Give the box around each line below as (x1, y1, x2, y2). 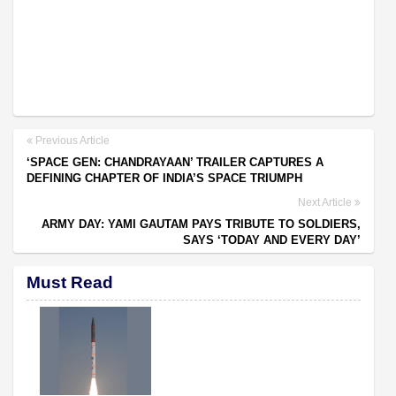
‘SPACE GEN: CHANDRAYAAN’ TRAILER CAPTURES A (27, 155, 324, 169)
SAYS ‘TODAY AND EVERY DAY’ (183, 232, 361, 247)
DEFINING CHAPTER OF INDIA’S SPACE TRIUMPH (27, 171, 302, 185)
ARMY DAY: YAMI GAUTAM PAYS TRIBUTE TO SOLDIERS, (42, 217, 361, 231)
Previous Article (33, 133, 110, 147)
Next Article (298, 195, 354, 209)
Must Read (27, 272, 113, 292)
